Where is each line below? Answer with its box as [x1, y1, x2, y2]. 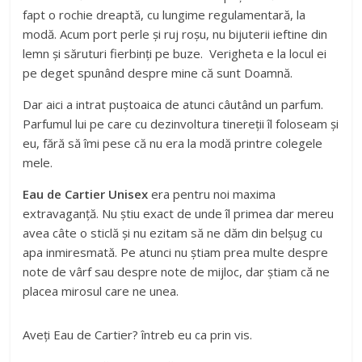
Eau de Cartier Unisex [23, 186, 149, 203]
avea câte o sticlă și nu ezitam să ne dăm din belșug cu [23, 225, 323, 242]
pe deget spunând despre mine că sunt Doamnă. [23, 65, 293, 82]
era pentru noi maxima [148, 186, 276, 203]
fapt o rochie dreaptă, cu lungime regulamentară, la [23, 6, 306, 23]
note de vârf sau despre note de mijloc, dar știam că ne [23, 263, 330, 280]
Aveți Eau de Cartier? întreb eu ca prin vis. [23, 326, 253, 343]
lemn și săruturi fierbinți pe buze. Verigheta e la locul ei [23, 45, 327, 62]
